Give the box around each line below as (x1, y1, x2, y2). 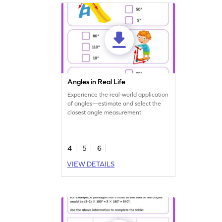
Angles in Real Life (67, 77, 126, 86)
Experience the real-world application (67, 91, 169, 98)
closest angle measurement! (67, 109, 143, 116)
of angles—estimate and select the (67, 100, 162, 107)
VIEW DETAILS (67, 160, 115, 168)
